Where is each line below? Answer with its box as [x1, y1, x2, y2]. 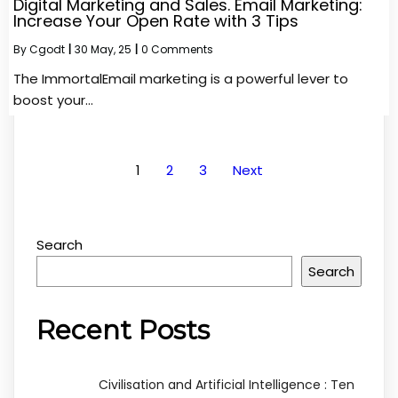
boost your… [13, 90, 93, 109]
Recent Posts [36, 313, 210, 346]
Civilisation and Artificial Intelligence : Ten [99, 375, 354, 394]
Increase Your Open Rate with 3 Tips [13, 9, 298, 32]
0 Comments [141, 41, 213, 57]
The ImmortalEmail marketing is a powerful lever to [13, 68, 348, 88]
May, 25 [91, 41, 131, 57]
